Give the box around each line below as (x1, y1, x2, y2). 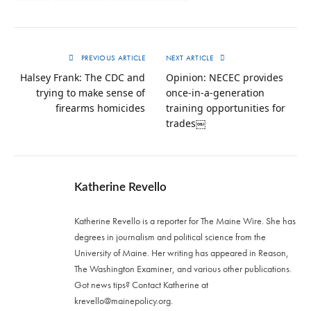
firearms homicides (56, 101, 145, 115)
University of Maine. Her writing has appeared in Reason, (74, 246, 289, 259)
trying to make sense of (36, 85, 145, 99)
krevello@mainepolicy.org (74, 294, 171, 307)
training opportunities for (166, 101, 285, 115)
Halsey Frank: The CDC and (20, 70, 145, 84)
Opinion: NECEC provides (166, 70, 283, 84)
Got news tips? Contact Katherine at (74, 278, 208, 291)
